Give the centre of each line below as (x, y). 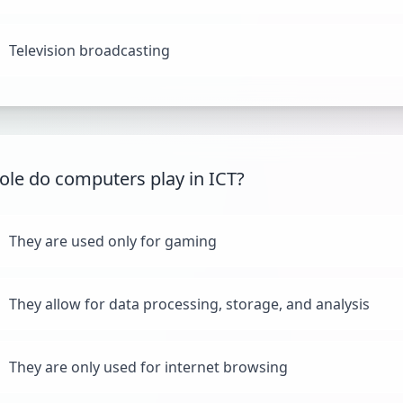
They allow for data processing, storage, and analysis (189, 304)
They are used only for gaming (113, 241)
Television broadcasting (90, 50)
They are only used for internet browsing (148, 367)
